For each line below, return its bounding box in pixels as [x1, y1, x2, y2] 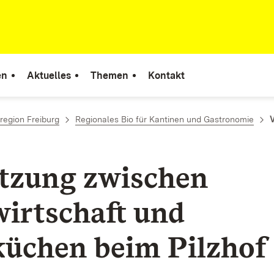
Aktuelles [27, 69, 71, 81]
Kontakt [148, 69, 185, 81]
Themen [91, 69, 128, 81]
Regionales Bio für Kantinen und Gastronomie [75, 114, 254, 124]
